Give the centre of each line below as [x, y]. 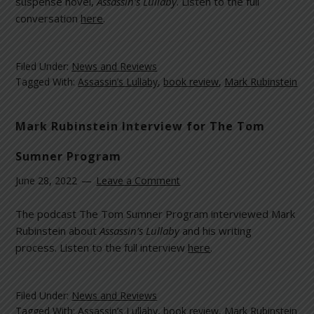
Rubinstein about [58, 230]
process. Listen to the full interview [102, 247]
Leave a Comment [138, 180]
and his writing [216, 230]
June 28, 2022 [47, 180]
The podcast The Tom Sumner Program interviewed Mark [156, 213]
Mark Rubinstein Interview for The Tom [141, 126]
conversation [48, 19]
